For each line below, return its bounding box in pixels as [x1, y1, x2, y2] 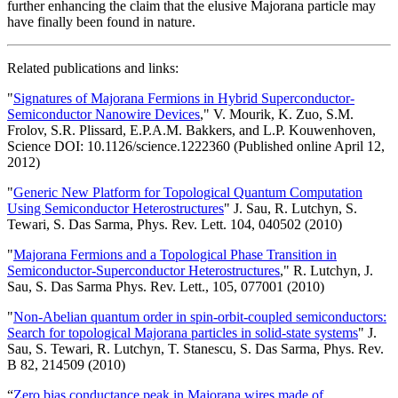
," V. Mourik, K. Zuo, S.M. [200, 106, 354, 122]
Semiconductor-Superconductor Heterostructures [7, 262, 280, 278]
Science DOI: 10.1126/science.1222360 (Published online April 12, [7, 138, 385, 154]
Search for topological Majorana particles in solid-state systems [7, 324, 358, 340]
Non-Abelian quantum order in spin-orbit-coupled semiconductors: [13, 308, 386, 324]
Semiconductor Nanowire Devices [7, 106, 200, 122]
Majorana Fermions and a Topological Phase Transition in [13, 246, 337, 262]
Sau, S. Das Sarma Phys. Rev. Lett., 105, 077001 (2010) [7, 278, 324, 294]
